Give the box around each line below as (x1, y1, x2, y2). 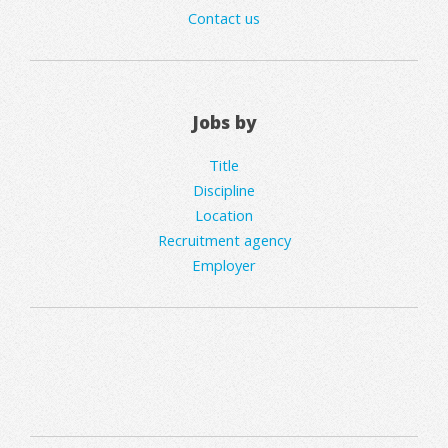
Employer (192, 254, 256, 275)
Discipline (193, 179, 255, 200)
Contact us (188, 7, 260, 28)
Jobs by (191, 110, 257, 135)
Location (195, 204, 253, 225)
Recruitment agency (157, 229, 291, 250)
